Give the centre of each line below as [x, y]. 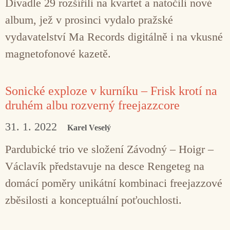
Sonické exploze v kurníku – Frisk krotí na [111, 91]
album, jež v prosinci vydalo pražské [89, 20]
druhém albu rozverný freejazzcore [92, 105]
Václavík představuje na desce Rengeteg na [105, 166]
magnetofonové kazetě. [58, 53]
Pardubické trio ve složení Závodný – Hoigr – [109, 149]
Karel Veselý [89, 127]
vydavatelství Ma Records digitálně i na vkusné [114, 36]
